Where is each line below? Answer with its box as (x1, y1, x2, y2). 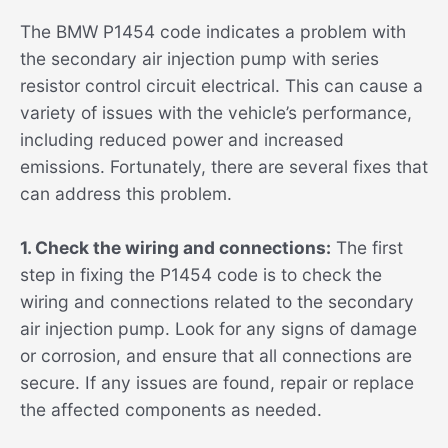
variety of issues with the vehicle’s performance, (20, 101, 412, 123)
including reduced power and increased (20, 128, 344, 150)
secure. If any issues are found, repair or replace (20, 372, 414, 394)
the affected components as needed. (20, 399, 322, 421)
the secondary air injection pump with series (20, 47, 379, 69)
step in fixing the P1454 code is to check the (20, 264, 382, 286)
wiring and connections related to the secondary (20, 291, 414, 313)
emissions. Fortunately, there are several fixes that (20, 155, 428, 177)
